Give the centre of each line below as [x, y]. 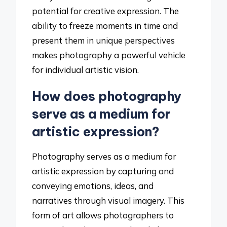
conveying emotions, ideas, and [93, 185]
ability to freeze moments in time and [105, 26]
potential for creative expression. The [106, 11]
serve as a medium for [102, 114]
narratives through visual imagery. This [108, 200]
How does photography [107, 97]
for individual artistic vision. [86, 70]
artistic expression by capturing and [103, 171]
